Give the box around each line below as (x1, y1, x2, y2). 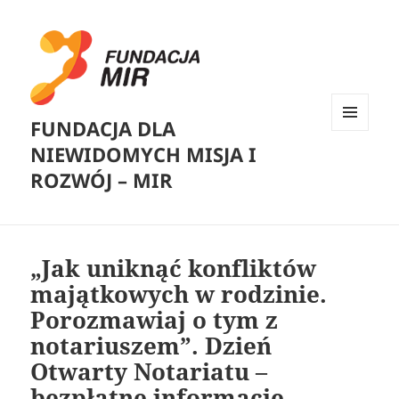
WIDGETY (331, 159, 382, 175)
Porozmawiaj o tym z (30, 304, 279, 337)
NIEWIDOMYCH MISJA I (30, 141, 257, 168)
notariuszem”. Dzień (30, 330, 273, 362)
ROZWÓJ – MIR (30, 167, 174, 194)
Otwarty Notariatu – (30, 355, 268, 388)
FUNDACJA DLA (30, 115, 176, 142)
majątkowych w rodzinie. (30, 278, 328, 311)
